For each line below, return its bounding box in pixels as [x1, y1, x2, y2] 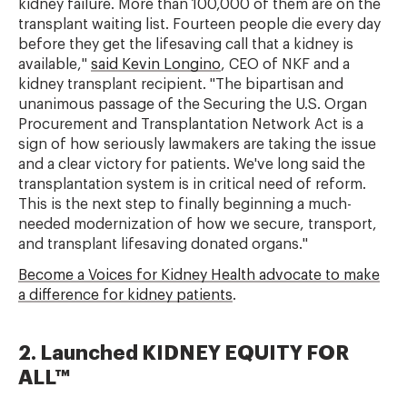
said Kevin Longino [91, 57, 221, 72]
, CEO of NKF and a [221, 57, 350, 72]
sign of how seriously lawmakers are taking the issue [18, 137, 376, 152]
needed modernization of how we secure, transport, [18, 217, 377, 232]
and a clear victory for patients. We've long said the [18, 157, 365, 172]
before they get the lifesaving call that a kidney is [18, 37, 353, 52]
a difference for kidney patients [18, 288, 233, 303]
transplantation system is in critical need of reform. [18, 177, 366, 192]
